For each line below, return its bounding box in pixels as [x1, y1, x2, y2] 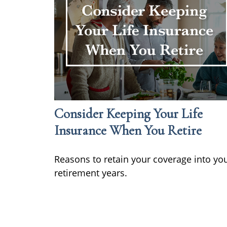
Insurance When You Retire [54, 122, 202, 139]
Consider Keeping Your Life [54, 105, 203, 122]
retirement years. [54, 166, 127, 179]
